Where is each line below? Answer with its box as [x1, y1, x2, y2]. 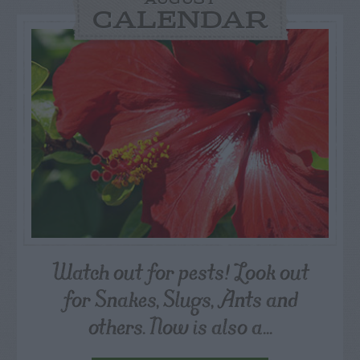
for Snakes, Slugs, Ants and [63, 280, 297, 318]
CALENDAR [92, 7, 268, 36]
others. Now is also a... [88, 307, 272, 346]
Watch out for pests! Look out [51, 252, 309, 291]
